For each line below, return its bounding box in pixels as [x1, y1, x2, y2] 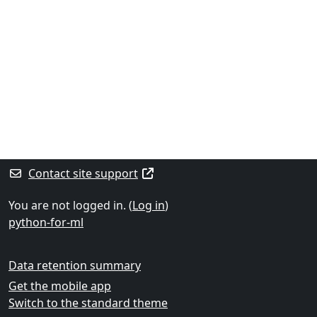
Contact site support [28, 166, 138, 181]
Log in [132, 197, 165, 213]
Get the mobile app [8, 278, 111, 294]
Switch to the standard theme [8, 295, 168, 311]
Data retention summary [8, 258, 141, 273]
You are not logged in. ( [8, 197, 132, 213]
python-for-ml [8, 214, 83, 230]
